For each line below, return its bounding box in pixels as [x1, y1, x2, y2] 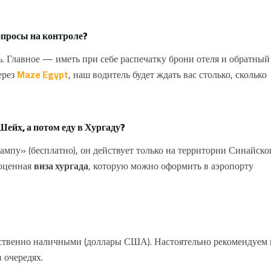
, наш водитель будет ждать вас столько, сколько [68, 65, 267, 84]
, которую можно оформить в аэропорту [88, 157, 253, 175]
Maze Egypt [17, 65, 68, 84]
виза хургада [34, 157, 88, 175]
